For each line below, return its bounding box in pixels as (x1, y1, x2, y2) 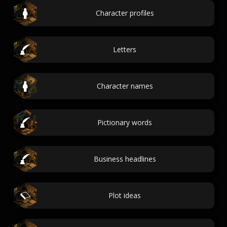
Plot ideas (108, 191, 141, 200)
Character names (96, 81, 153, 91)
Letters (113, 45, 136, 54)
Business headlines (93, 154, 156, 164)
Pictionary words (97, 118, 152, 127)
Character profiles (95, 8, 154, 18)
